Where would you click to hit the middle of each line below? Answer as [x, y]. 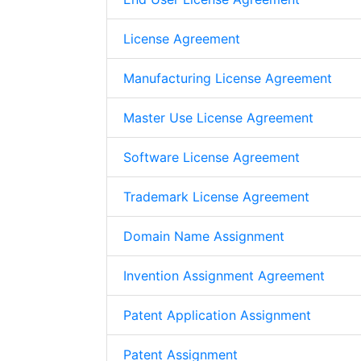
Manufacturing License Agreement [228, 78]
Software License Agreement [212, 157]
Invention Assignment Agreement [224, 276]
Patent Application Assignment [217, 315]
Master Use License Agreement [218, 118]
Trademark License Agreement [216, 197]
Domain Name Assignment [204, 236]
